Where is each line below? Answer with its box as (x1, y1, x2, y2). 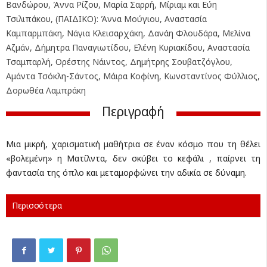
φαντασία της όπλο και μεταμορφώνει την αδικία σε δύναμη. (6, 167, 247, 178)
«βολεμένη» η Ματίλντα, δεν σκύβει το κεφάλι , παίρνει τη (6, 153, 260, 164)
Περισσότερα (12, 200, 62, 211)
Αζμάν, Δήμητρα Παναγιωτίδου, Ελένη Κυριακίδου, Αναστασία (6, 42, 250, 53)
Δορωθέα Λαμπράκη (6, 85, 86, 96)
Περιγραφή (102, 103, 164, 120)
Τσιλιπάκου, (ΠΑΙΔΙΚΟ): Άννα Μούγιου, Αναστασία (6, 13, 207, 24)
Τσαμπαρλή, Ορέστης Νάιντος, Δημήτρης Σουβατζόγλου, (6, 56, 232, 67)
